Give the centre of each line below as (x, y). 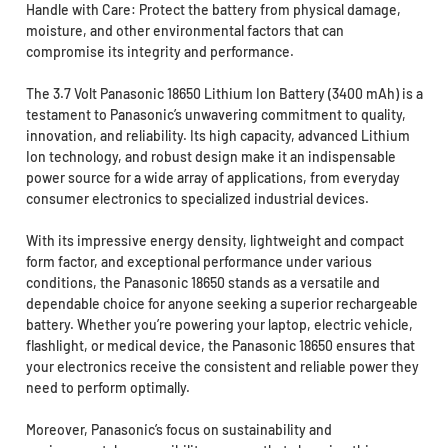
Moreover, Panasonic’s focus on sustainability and (178, 429)
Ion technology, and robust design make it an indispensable (210, 156)
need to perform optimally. (107, 387)
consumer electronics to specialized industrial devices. (197, 198)
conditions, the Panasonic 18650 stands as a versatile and (202, 282)
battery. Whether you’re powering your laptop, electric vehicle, (219, 324)
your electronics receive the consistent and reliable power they (222, 366)
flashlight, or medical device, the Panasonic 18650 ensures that (220, 345)
